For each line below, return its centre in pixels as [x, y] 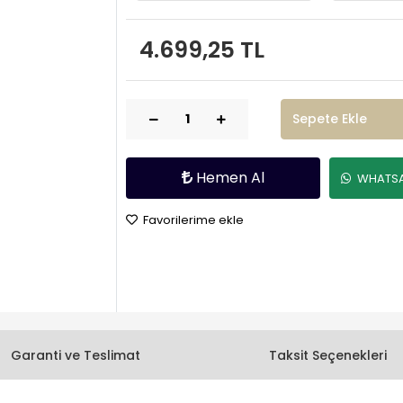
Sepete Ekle [329, 119]
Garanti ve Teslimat [76, 356]
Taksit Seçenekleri [327, 356]
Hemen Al [231, 178]
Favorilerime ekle [192, 220]
